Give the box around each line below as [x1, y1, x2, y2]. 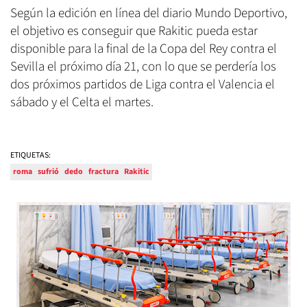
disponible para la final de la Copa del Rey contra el [10, 39, 277, 58]
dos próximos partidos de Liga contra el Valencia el [10, 75, 275, 94]
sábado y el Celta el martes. [10, 93, 153, 112]
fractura [88, 165, 119, 177]
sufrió [38, 165, 59, 177]
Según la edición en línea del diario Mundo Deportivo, [10, 3, 287, 23]
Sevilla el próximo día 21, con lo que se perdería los [10, 57, 276, 76]
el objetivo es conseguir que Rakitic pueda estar [10, 21, 258, 40]
